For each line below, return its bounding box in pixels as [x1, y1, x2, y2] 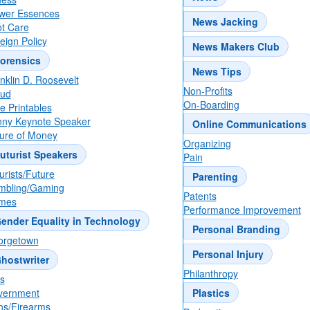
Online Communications [192, 117, 307, 131]
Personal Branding [192, 222, 280, 237]
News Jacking [192, 15, 258, 29]
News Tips [192, 64, 241, 79]
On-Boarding [183, 98, 239, 112]
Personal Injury [192, 247, 264, 262]
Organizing [183, 136, 231, 151]
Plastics [192, 286, 230, 300]
